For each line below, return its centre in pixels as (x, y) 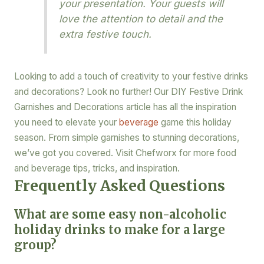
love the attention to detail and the (141, 19)
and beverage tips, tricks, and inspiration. (97, 169)
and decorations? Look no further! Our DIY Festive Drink (128, 92)
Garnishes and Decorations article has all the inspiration (125, 107)
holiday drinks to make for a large (119, 230)
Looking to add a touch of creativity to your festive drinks (131, 77)
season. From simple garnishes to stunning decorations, (126, 138)
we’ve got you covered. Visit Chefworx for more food (125, 153)
